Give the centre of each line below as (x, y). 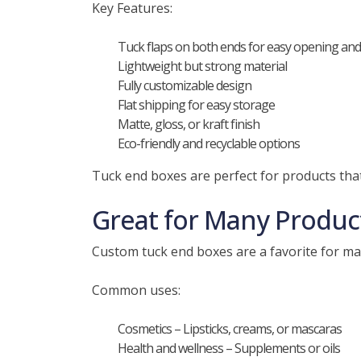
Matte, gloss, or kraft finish (189, 124)
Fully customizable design (185, 85)
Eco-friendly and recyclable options (209, 143)
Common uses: (136, 290)
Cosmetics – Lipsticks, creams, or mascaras (230, 329)
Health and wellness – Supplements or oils (229, 348)
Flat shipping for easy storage (196, 105)
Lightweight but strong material (202, 66)
